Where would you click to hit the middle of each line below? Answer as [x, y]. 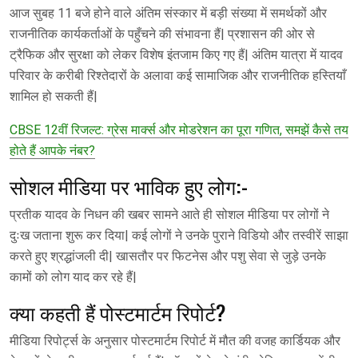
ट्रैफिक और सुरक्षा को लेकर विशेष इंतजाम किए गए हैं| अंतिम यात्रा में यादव [176, 54]
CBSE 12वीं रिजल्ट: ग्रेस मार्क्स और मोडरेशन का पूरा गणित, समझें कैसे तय [179, 129]
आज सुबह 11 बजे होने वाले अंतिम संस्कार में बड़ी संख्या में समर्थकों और [168, 13]
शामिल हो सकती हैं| [54, 96]
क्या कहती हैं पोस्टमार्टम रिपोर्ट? [117, 312]
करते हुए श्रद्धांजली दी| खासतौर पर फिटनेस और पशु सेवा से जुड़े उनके [168, 256]
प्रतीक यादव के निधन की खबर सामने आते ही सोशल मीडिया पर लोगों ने [169, 214]
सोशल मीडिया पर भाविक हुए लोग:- [129, 185]
